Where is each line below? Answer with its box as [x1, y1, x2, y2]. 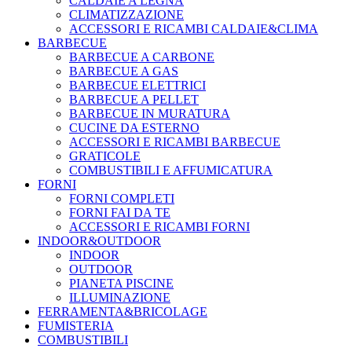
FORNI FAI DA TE [69, 206, 170, 220]
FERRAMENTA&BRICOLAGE [38, 305, 207, 319]
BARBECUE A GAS [69, 64, 178, 79]
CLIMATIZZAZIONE [69, 8, 184, 22]
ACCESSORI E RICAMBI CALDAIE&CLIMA [69, 22, 318, 36]
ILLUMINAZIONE [69, 291, 170, 305]
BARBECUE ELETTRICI [69, 79, 206, 93]
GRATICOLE [69, 149, 141, 163]
